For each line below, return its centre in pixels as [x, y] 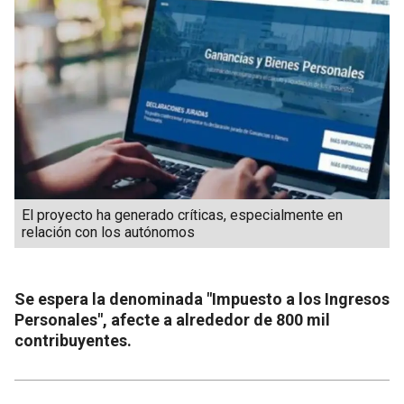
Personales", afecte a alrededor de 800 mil [172, 319]
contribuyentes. [73, 340]
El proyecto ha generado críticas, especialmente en [182, 215]
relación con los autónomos [108, 232]
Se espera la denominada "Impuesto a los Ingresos [202, 298]
